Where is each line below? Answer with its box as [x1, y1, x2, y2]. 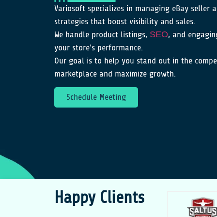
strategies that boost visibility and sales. [54, 12, 195, 31]
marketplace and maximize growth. [54, 64, 176, 83]
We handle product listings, [54, 25, 150, 44]
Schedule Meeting [66, 88, 126, 107]
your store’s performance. [54, 38, 143, 57]
